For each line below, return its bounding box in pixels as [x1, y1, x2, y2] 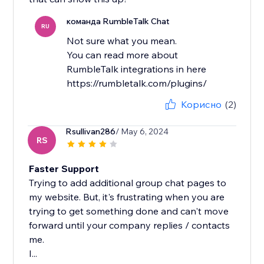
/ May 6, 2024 [115, 126, 169, 137]
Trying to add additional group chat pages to [29, 177, 227, 189]
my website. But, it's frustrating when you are [29, 191, 225, 203]
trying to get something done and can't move [29, 205, 229, 217]
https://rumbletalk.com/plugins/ [67, 77, 207, 90]
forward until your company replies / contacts [29, 219, 230, 232]
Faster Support [29, 163, 100, 175]
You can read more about [67, 49, 179, 61]
